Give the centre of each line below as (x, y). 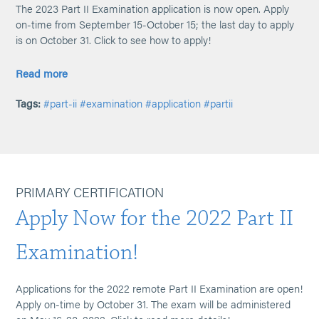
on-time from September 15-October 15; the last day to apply (155, 24)
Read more (42, 73)
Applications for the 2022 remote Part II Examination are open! (159, 288)
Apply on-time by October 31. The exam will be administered (153, 304)
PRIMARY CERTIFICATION (90, 192)
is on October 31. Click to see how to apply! (114, 40)
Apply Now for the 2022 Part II (155, 218)
